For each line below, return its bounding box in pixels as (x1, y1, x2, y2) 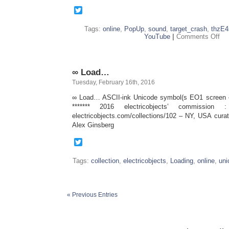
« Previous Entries (67, 191, 118, 198)
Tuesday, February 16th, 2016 (72, 79, 155, 86)
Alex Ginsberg (72, 121, 114, 129)
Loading (170, 157, 193, 165)
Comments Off (176, 33, 220, 40)
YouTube (144, 33, 170, 40)
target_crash (170, 25, 207, 33)
